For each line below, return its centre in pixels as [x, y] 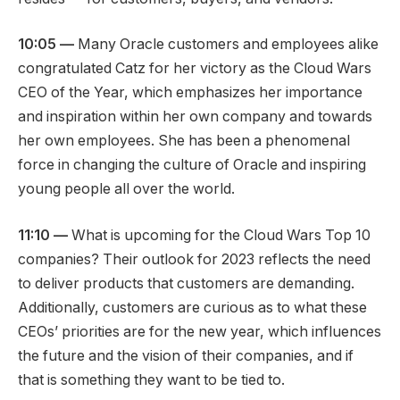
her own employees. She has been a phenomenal [184, 141]
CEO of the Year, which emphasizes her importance [190, 93]
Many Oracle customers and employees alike [226, 45]
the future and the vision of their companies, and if [186, 356]
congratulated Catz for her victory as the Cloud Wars [195, 69]
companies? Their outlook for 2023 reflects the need [194, 260]
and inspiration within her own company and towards [195, 117]
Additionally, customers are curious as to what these [192, 308]
